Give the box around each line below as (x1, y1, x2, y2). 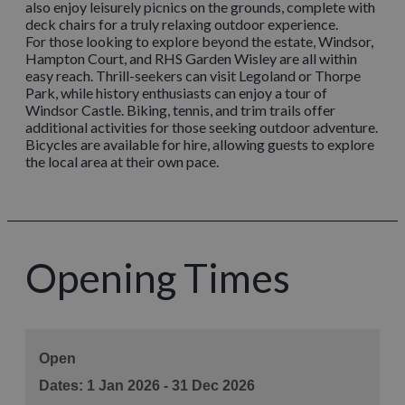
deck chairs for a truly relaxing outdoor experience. (25, 14, 338, 33)
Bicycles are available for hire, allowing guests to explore (25, 135, 374, 153)
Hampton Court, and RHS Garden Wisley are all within (25, 49, 357, 67)
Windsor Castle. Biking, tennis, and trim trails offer (25, 100, 335, 118)
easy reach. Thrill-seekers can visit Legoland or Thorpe (25, 66, 361, 84)
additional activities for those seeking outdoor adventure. (25, 118, 378, 136)
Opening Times (25, 253, 290, 301)
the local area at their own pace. (25, 152, 219, 170)
